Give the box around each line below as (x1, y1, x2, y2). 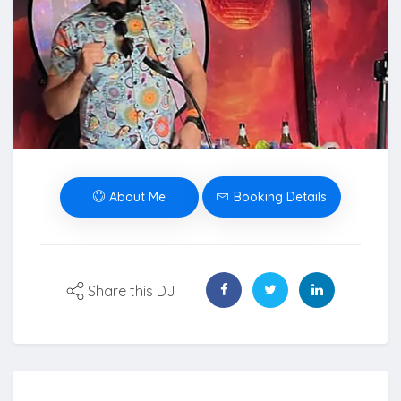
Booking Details (234, 189, 327, 206)
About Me (106, 188, 166, 205)
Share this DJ (88, 282, 175, 301)
